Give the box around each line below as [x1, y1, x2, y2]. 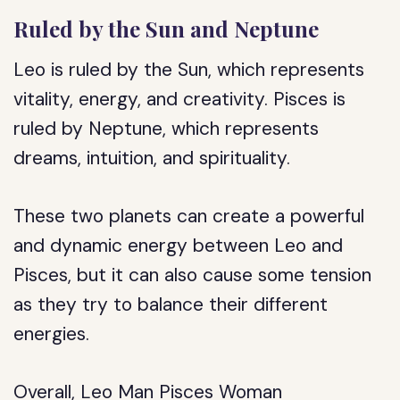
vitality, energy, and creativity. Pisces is [13, 87, 346, 112]
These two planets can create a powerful [13, 204, 365, 229]
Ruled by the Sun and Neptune [13, 14, 320, 43]
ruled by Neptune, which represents [13, 116, 320, 141]
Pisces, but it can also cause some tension [13, 262, 372, 287]
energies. [13, 321, 90, 346]
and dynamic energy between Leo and [13, 233, 344, 258]
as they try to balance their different [13, 292, 329, 317]
